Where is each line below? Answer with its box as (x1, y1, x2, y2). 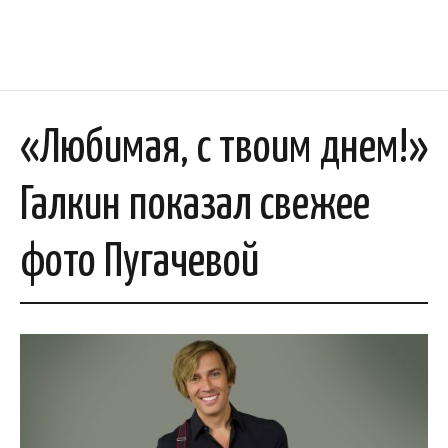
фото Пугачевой (20, 241, 259, 286)
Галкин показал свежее (20, 184, 370, 229)
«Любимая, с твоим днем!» (20, 127, 428, 172)
